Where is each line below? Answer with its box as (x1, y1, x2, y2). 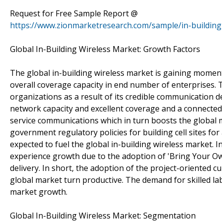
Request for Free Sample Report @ (10, 7, 138, 19)
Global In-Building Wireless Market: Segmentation (10, 210, 196, 221)
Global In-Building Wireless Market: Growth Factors (10, 43, 200, 55)
